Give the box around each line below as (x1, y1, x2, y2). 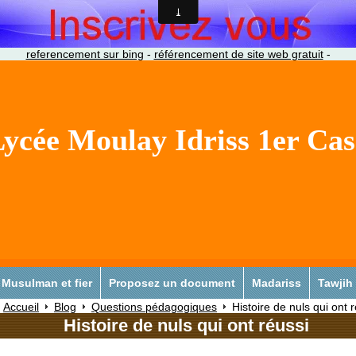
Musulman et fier (2, 276, 92, 289)
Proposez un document (109, 276, 235, 289)
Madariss (252, 276, 301, 289)
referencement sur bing (25, 48, 144, 60)
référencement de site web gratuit (153, 48, 323, 60)
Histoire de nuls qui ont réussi (63, 315, 309, 335)
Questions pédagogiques (91, 300, 217, 313)
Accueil (3, 300, 39, 313)
